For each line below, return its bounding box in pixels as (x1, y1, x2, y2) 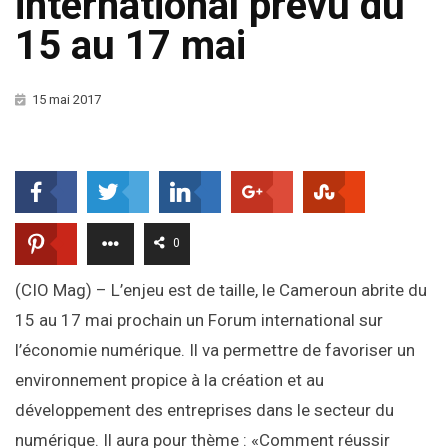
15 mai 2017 (32, 92, 101, 108)
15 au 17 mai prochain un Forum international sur (15, 310, 383, 331)
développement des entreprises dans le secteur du (15, 400, 394, 421)
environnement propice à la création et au (15, 370, 324, 391)
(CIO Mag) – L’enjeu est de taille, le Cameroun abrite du (15, 280, 427, 301)
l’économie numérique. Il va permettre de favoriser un (15, 340, 415, 361)
